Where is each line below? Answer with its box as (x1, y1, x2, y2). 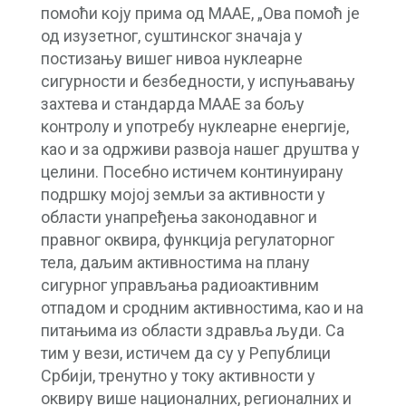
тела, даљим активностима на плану (40, 252, 310, 272)
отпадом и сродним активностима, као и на (40, 297, 363, 317)
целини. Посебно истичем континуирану (40, 161, 343, 181)
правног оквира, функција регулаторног (40, 229, 334, 249)
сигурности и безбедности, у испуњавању (40, 71, 355, 91)
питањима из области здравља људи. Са (40, 320, 344, 340)
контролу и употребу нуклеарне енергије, (40, 116, 349, 136)
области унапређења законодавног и (40, 207, 317, 227)
